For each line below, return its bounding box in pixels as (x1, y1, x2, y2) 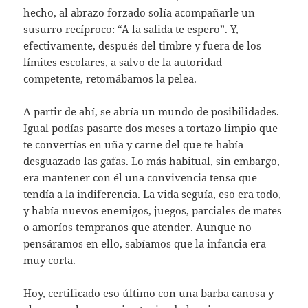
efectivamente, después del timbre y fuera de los (23, 38, 262, 52)
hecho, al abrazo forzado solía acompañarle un (23, 5, 256, 19)
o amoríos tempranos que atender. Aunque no (23, 219, 252, 234)
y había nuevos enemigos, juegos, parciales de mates (23, 203, 283, 217)
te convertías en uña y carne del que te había (23, 137, 244, 151)
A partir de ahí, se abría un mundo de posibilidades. (23, 104, 280, 118)
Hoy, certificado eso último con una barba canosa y (23, 285, 274, 300)
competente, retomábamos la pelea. (23, 71, 197, 85)
